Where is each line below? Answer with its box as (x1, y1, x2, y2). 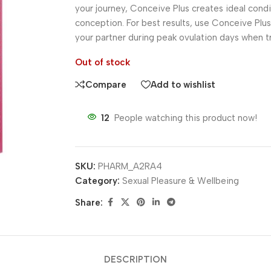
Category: (75, 175, 120, 186)
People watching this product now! (114, 113, 258, 123)
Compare (85, 79, 127, 90)
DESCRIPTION (104, 253, 167, 265)
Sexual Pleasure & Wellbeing (122, 175, 240, 186)
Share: (75, 197, 103, 208)
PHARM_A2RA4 (98, 161, 163, 172)
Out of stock (75, 57, 131, 68)
